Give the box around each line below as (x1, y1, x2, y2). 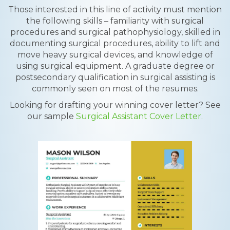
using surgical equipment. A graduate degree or (15, 61, 215, 71)
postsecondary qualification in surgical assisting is (15, 72, 215, 82)
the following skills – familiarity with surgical (26, 16, 204, 26)
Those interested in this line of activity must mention (8, 5, 222, 14)
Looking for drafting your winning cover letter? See (9, 100, 221, 110)
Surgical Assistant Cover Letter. (76, 111, 203, 121)
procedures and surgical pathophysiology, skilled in (10, 27, 220, 37)
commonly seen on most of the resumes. (31, 84, 199, 93)
